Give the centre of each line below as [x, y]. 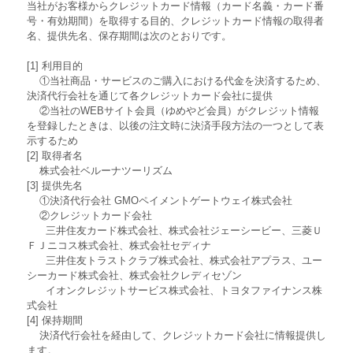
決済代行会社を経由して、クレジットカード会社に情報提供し [176, 335]
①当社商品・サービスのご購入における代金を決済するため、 [176, 80]
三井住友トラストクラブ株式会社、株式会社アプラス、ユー [174, 260]
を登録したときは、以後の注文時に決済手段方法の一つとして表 [175, 125]
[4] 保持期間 [54, 320]
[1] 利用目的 [54, 65]
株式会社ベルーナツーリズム [99, 170]
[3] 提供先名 [54, 185]
